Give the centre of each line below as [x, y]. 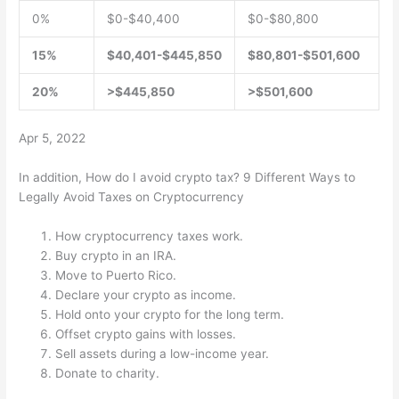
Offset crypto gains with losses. [146, 334]
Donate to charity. [108, 374]
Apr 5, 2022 [53, 138]
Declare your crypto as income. [146, 295]
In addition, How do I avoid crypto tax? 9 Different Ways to [187, 178]
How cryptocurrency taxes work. [150, 236]
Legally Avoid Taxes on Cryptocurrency [132, 197]
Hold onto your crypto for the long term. [170, 315]
